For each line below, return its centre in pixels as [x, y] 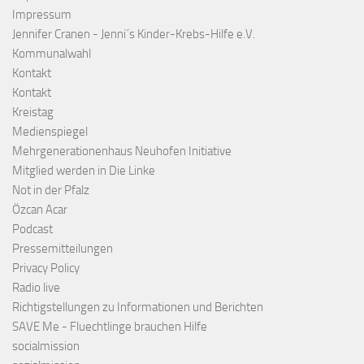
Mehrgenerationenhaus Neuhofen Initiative [122, 152]
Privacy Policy [46, 269]
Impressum [42, 15]
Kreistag [33, 113]
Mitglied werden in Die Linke [84, 171]
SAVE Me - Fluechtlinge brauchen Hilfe [110, 327]
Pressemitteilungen [63, 249]
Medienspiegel [50, 132]
